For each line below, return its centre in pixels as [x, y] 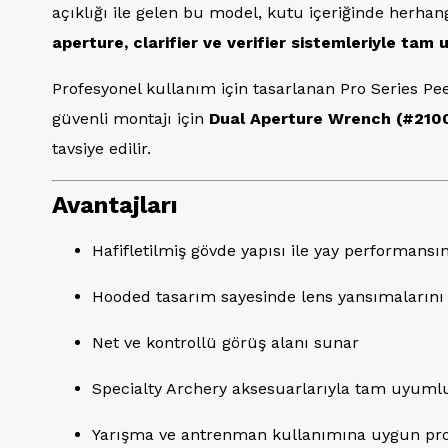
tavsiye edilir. [101, 148]
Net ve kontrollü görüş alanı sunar [225, 342]
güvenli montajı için [130, 118]
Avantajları [115, 205]
